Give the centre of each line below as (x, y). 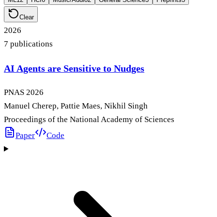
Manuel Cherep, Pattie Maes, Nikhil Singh (76, 106)
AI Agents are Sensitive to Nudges (74, 68)
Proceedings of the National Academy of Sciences (89, 119)
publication (29, 44)
